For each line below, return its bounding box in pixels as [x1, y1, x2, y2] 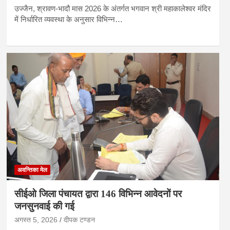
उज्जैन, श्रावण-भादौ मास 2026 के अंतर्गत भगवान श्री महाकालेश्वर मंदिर [14, 4, 211, 13]
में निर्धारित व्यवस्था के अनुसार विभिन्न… [14, 14, 123, 24]
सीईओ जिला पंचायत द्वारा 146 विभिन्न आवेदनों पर [14, 188, 182, 200]
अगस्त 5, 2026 [14, 216, 57, 224]
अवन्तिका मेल [17, 166, 47, 174]
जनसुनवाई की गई [14, 201, 74, 212]
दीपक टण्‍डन [63, 216, 95, 224]
